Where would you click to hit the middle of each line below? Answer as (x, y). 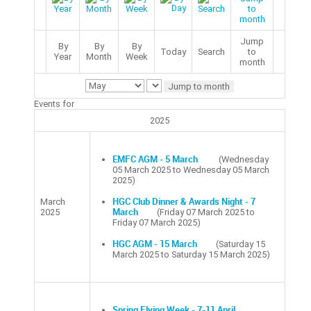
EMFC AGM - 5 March (156, 159)
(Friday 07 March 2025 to (206, 212)
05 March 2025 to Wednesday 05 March (191, 170)
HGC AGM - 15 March (155, 244)
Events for (54, 104)
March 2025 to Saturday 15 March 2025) (191, 254)
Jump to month (199, 87)
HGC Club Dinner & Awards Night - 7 (184, 202)
